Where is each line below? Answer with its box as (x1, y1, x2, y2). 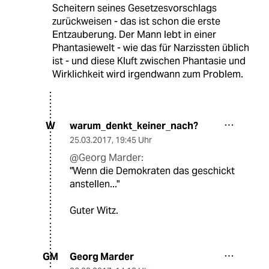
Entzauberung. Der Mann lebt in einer (52, 28, 216, 41)
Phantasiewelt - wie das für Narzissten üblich (52, 41, 249, 54)
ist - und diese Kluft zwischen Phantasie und (52, 54, 246, 67)
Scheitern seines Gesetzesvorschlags (52, 1, 217, 14)
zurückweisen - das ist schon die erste (52, 14, 220, 28)
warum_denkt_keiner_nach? (70, 119, 198, 132)
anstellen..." (70, 177, 119, 190)
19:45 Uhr (115, 134, 152, 145)
